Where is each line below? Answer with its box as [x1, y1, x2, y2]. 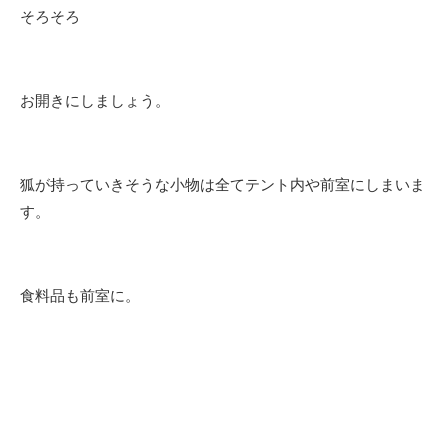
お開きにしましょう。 [20, 90, 170, 110]
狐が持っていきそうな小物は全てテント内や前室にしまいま [20, 174, 425, 194]
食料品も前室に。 [20, 285, 140, 305]
